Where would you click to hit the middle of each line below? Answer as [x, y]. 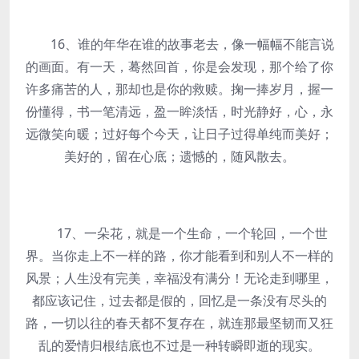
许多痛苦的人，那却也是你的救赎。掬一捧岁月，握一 [179, 89]
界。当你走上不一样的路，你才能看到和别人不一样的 [179, 256]
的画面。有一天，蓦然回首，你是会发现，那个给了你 [179, 67]
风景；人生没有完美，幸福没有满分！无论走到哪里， [179, 278]
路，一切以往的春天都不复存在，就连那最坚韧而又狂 [179, 323]
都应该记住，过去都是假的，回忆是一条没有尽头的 [179, 301]
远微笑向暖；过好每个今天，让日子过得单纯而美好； [179, 134]
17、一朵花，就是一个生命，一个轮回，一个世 [179, 233]
